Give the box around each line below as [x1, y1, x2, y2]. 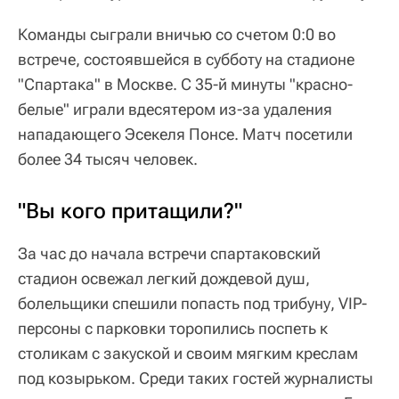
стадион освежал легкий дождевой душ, [18, 269, 310, 289]
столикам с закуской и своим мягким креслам [18, 344, 358, 363]
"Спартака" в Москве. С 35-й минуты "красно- [18, 75, 353, 94]
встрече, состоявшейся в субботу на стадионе [18, 50, 354, 69]
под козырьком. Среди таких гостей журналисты [18, 369, 373, 388]
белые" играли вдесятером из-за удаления [18, 100, 332, 119]
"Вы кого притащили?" [18, 199, 242, 224]
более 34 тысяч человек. [18, 150, 198, 169]
